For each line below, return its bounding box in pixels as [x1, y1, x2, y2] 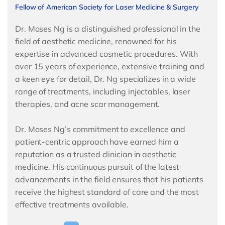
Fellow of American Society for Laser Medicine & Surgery [15, 3, 199, 12]
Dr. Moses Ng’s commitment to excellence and [15, 124, 185, 135]
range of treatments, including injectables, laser [15, 86, 191, 97]
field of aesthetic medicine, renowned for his [15, 36, 177, 47]
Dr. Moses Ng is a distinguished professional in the [15, 24, 200, 34]
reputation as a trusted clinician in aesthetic [15, 149, 177, 160]
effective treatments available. [15, 199, 129, 210]
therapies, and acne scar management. [15, 99, 160, 109]
